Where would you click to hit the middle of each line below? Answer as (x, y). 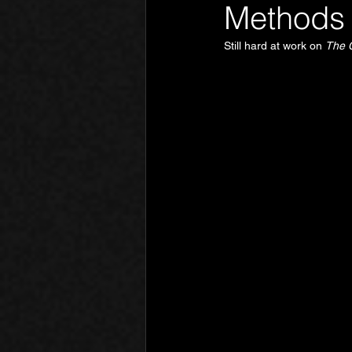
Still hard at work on (275, 46)
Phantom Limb (213, 51)
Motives (301, 51)
